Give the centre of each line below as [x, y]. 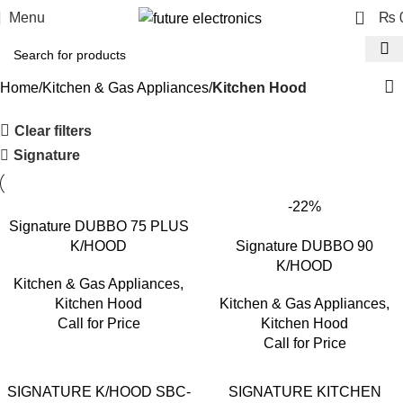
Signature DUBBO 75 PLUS [99, 226]
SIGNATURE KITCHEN [304, 392]
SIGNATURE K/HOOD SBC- [99, 392]
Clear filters [54, 130]
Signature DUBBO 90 [304, 246]
